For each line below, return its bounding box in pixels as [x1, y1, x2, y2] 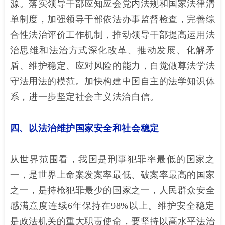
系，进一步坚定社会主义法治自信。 [10, 91, 159, 102]
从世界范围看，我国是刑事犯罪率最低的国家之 [10, 154, 215, 164]
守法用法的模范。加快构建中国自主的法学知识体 [10, 76, 215, 86]
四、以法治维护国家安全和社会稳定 [10, 123, 159, 133]
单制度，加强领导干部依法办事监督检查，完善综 [10, 14, 215, 24]
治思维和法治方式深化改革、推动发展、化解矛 [10, 45, 215, 55]
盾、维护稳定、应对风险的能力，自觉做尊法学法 [10, 60, 215, 71]
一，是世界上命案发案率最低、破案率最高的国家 [10, 169, 215, 180]
